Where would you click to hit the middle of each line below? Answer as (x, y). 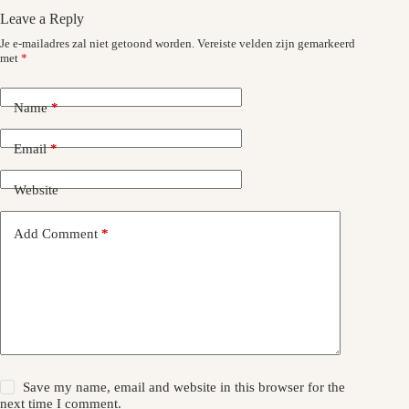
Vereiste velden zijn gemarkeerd (276, 43)
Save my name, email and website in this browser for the (184, 387)
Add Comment (56, 233)
